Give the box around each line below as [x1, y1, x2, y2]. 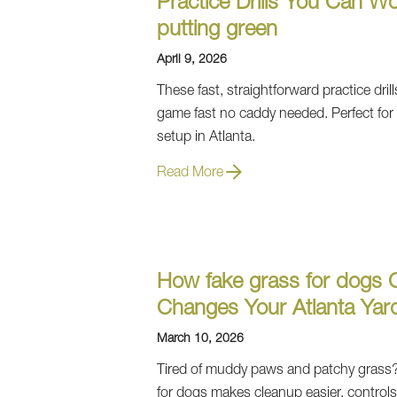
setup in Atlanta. [157, 131, 255, 145]
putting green [157, 20, 277, 42]
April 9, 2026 [157, 54, 227, 66]
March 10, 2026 [157, 333, 244, 346]
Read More [157, 167, 223, 181]
